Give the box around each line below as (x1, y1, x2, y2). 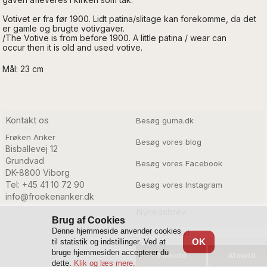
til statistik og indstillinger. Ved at (52, 237, 166, 246)
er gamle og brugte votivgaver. (2, 23, 125, 33)
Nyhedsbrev (136, 206, 187, 218)
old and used (62, 42, 114, 52)
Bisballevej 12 (5, 143, 58, 154)
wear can (190, 32, 227, 43)
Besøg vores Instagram (136, 179, 223, 190)
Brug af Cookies (52, 215, 126, 225)
